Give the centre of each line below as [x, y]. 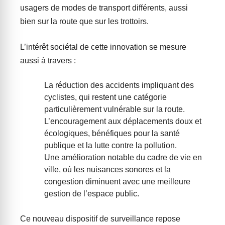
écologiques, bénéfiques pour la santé [112, 134]
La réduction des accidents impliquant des [119, 85]
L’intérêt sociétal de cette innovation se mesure [103, 47]
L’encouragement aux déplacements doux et [123, 122]
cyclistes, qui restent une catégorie [105, 97]
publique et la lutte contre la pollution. [110, 146]
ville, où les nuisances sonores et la [107, 170]
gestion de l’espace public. [92, 194]
